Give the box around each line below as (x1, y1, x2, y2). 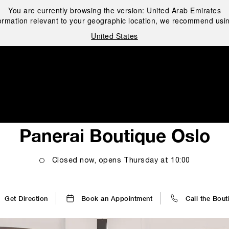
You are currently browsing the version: (8, 5, 147, 15)
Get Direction (5, 194, 48, 202)
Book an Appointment (81, 194, 153, 202)
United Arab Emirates (147, 5, 221, 15)
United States (91, 31, 138, 41)
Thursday (124, 157, 158, 164)
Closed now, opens (52, 157, 121, 164)
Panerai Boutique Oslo (19, 125, 210, 146)
